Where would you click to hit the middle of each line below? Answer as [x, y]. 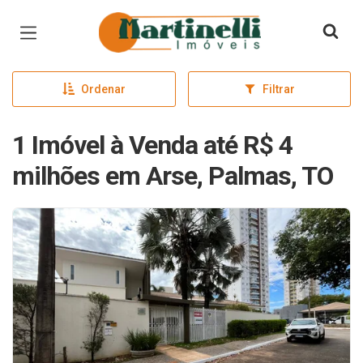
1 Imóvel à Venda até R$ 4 [152, 145]
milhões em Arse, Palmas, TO [173, 176]
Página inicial [145, 24]
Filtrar [278, 89]
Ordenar [103, 89]
